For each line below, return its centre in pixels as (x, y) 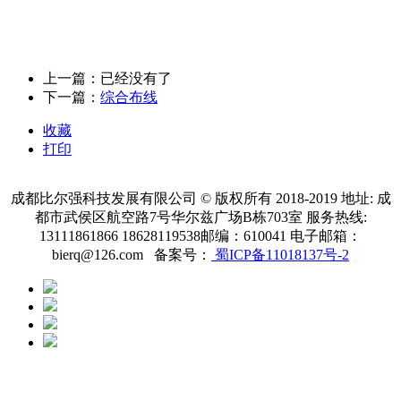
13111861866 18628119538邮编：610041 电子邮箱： (200, 235)
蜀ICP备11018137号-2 (280, 254)
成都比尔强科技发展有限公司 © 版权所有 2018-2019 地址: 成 (200, 198)
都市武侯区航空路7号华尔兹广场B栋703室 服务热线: (200, 217)
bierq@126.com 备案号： (132, 254)
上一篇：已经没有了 (107, 78)
